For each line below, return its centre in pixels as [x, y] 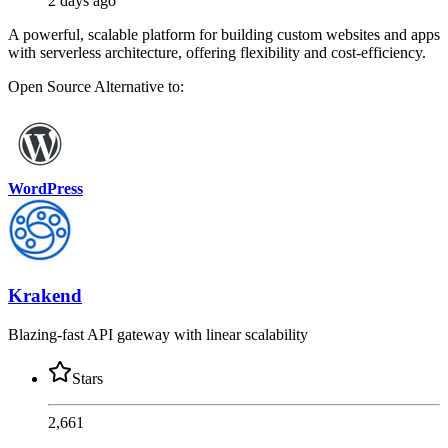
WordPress [45, 189]
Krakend [45, 296]
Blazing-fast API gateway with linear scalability [158, 334]
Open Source [51, 87]
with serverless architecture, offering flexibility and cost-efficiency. [217, 53]
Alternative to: [139, 87]
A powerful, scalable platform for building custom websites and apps [224, 35]
